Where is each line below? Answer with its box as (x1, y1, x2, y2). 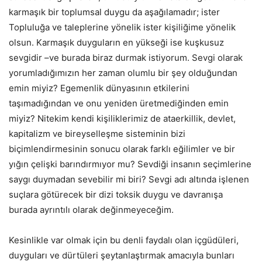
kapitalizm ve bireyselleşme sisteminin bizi (9, 128, 185, 140)
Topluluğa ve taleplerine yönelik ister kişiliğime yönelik (9, 22, 236, 33)
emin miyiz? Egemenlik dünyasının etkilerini (9, 82, 189, 94)
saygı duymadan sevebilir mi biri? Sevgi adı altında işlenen (9, 174, 249, 185)
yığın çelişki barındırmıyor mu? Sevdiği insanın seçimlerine (9, 158, 251, 170)
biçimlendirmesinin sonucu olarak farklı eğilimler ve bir (9, 143, 235, 155)
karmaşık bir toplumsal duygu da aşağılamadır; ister (9, 6, 220, 18)
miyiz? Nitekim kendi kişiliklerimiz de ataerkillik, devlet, (9, 113, 236, 125)
